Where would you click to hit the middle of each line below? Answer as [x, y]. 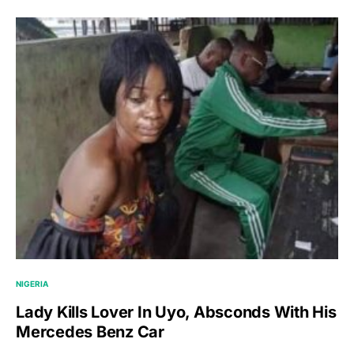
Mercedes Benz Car [90, 332]
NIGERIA [32, 284]
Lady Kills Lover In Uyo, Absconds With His [176, 313]
